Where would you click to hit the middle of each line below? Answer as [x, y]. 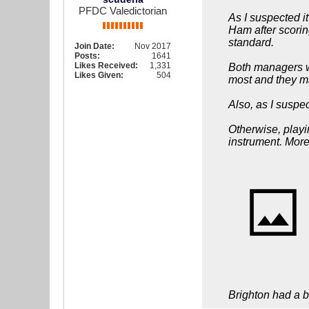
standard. [251, 42]
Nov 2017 [153, 46]
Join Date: [94, 46]
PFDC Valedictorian [123, 11]
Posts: [87, 56]
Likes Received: [106, 66]
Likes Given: [99, 75]
